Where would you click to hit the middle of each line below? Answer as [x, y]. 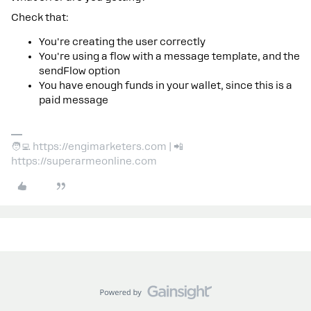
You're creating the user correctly [122, 42]
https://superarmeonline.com [84, 161]
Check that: [40, 17]
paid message [74, 100]
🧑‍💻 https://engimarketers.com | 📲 [97, 146]
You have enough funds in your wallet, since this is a [166, 85]
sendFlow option [79, 71]
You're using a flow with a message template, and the [169, 56]
